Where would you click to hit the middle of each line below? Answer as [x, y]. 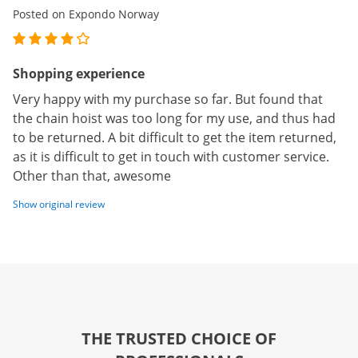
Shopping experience [79, 74]
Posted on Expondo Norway [86, 14]
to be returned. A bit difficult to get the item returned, [175, 137]
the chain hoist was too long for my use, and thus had [174, 118]
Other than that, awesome [92, 176]
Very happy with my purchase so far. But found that [168, 99]
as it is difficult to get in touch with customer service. [171, 157]
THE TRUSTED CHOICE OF [179, 338]
